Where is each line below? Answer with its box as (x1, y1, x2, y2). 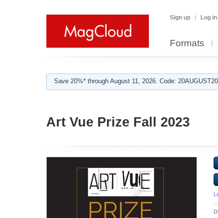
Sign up (170, 14, 190, 21)
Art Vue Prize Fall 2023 (46, 115, 190, 129)
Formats (170, 38, 204, 48)
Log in (200, 14, 217, 21)
